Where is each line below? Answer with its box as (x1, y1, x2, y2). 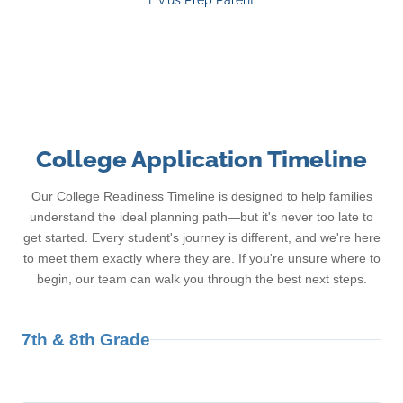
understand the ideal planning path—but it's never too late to (30, 210, 373, 225)
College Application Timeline (36, 146, 367, 174)
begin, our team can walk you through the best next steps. (36, 272, 367, 287)
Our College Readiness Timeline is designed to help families (31, 189, 372, 204)
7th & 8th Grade (22, 330, 150, 350)
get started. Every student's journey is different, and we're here (22, 230, 381, 246)
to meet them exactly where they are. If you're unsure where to (22, 251, 381, 266)
